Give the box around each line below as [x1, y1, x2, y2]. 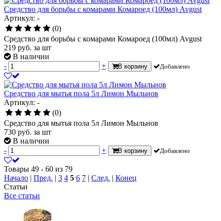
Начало [4, 173, 28, 182]
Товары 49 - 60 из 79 [4, 164, 73, 173]
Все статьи [4, 191, 40, 200]
